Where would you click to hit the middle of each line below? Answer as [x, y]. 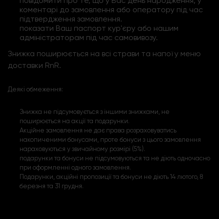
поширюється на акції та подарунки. [75, 121]
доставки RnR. [34, 66]
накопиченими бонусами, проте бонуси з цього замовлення [110, 140]
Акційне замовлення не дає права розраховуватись [98, 131]
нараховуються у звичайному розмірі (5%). [82, 149]
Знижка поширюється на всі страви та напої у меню [104, 54]
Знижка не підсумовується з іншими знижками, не [95, 112]
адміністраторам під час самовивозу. [89, 38]
